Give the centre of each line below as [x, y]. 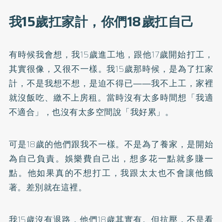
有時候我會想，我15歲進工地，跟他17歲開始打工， [111, 54]
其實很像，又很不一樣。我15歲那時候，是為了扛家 [111, 69]
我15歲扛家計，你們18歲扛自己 [101, 22]
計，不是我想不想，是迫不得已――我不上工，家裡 [111, 83]
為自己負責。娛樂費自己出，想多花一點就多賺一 [111, 158]
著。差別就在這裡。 [48, 187]
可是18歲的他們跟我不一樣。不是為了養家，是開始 [111, 144]
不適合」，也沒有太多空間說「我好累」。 [91, 112]
